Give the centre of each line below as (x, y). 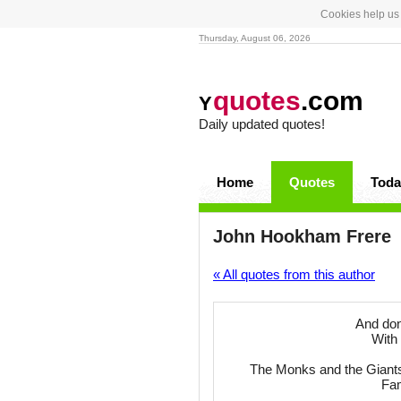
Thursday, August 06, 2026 (255, 38)
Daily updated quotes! (262, 124)
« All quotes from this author (294, 274)
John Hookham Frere (302, 236)
